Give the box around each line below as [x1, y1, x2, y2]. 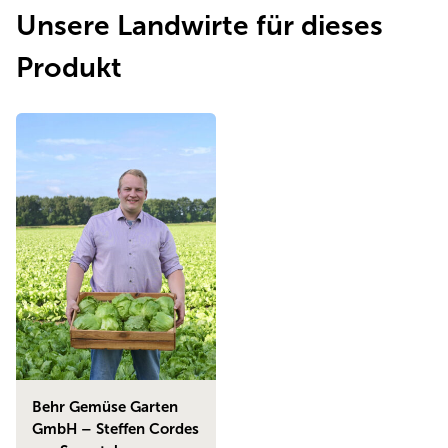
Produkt [16, 51, 122, 84]
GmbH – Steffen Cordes [32, 420, 199, 439]
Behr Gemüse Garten [32, 398, 178, 417]
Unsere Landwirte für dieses [16, 9, 383, 42]
